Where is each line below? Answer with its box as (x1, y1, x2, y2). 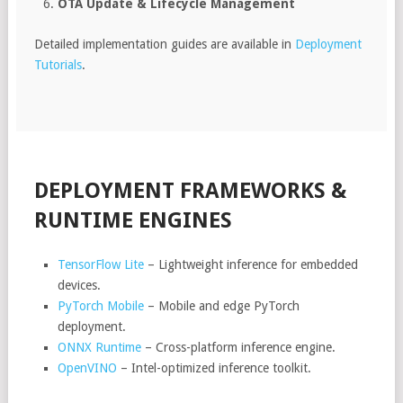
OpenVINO (58, 360, 118, 375)
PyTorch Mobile (58, 298, 145, 313)
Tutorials (33, 57, 82, 72)
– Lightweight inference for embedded (144, 256, 359, 272)
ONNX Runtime (58, 339, 142, 354)
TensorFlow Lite (58, 256, 145, 272)
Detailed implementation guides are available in (33, 36, 295, 51)
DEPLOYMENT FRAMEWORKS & (33, 177, 346, 203)
